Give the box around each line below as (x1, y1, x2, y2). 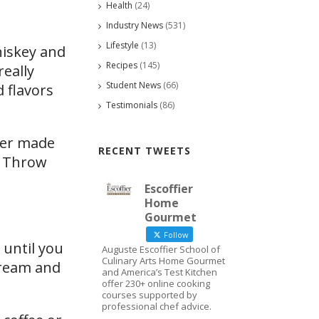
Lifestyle (106, 38, 139, 51)
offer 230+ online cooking (102, 276, 210, 290)
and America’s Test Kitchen (102, 265, 217, 278)
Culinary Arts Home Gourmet (102, 253, 225, 267)
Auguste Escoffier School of (102, 242, 220, 256)
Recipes (106, 58, 137, 71)
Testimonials (106, 98, 157, 111)
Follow (162, 229, 189, 240)
